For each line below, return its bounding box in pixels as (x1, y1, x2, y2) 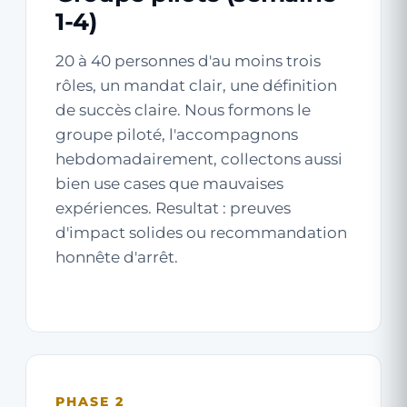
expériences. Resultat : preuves (55, 199, 291, 217)
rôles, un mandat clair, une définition (55, 76, 337, 94)
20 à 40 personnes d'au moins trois (55, 52, 321, 70)
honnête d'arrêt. (55, 248, 178, 266)
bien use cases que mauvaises (55, 174, 283, 193)
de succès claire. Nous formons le (55, 101, 311, 119)
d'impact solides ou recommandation (55, 223, 347, 242)
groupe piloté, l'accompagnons (55, 125, 298, 144)
